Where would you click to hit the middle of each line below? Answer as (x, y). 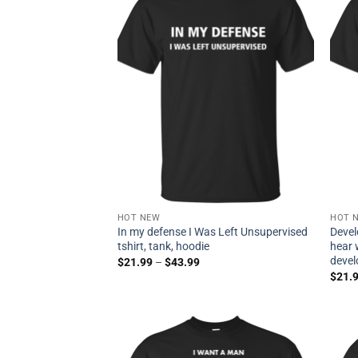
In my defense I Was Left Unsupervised (212, 233)
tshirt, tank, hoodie (163, 247)
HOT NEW (139, 218)
